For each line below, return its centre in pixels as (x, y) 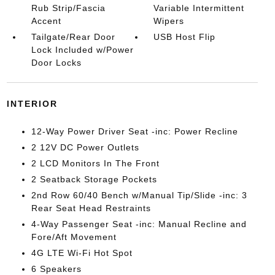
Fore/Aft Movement (74, 237)
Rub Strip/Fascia (68, 8)
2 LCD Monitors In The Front (95, 163)
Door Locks (56, 63)
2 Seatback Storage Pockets (94, 179)
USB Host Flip (185, 37)
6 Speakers (56, 269)
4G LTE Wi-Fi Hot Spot (82, 253)
